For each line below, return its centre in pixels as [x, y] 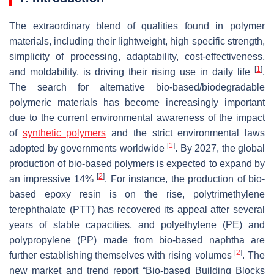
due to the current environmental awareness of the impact [137, 117]
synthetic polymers [64, 133]
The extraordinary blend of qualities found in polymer [137, 26]
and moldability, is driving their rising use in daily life [132, 72]
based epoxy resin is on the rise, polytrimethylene [137, 194]
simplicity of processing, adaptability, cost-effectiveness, [137, 56]
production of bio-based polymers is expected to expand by [137, 163]
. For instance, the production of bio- [185, 179]
